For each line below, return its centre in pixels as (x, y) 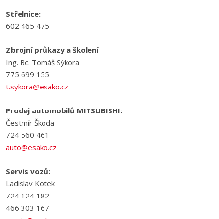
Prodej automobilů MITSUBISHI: (64, 110)
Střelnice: (23, 14)
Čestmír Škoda (30, 123)
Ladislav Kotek (30, 183)
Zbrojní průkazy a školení (52, 50)
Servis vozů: (28, 171)
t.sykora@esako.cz (37, 87)
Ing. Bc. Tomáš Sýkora (43, 62)
